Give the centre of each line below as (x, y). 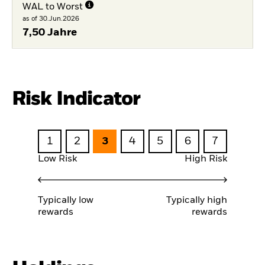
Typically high (197, 200)
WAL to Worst (52, 7)
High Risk (206, 159)
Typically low (66, 200)
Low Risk (57, 159)
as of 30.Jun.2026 (51, 19)
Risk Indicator (76, 99)
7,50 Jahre (49, 33)
